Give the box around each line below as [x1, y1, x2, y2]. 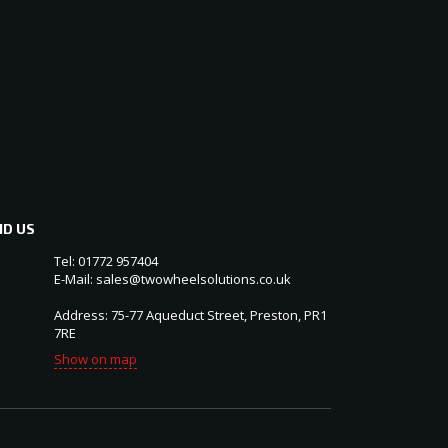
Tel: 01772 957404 [53, 252, 158, 271]
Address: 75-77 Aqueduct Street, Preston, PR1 [53, 306, 327, 325]
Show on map [53, 350, 137, 369]
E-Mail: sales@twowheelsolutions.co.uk [53, 270, 291, 289]
